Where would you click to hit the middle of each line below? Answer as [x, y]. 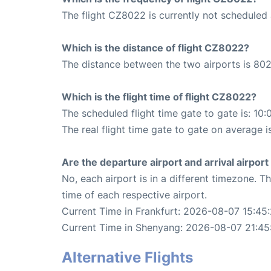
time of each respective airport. [134, 194]
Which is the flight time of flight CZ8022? [159, 96]
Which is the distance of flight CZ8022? [155, 47]
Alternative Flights [127, 257]
